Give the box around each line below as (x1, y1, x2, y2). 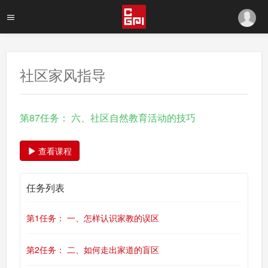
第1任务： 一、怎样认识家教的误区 (26, 212, 159, 224)
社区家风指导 (20, 64, 106, 85)
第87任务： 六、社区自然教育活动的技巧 (20, 111, 196, 124)
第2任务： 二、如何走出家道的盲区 (26, 243, 159, 255)
